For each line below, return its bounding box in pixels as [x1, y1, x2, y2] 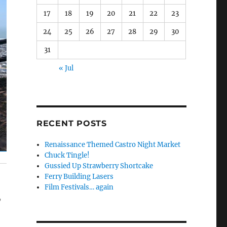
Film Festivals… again [45, 182, 114, 192]
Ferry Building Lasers [45, 172, 114, 181]
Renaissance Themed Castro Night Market [45, 140, 181, 149]
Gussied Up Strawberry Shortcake [45, 161, 154, 170]
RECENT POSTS [36, 118, 107, 128]
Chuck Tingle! [45, 150, 90, 160]
